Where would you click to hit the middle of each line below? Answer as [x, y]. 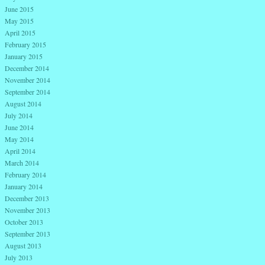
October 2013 [24, 222]
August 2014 [23, 103]
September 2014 [28, 91]
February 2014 [25, 174]
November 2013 [28, 210]
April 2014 [20, 151]
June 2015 [19, 9]
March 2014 [22, 162]
